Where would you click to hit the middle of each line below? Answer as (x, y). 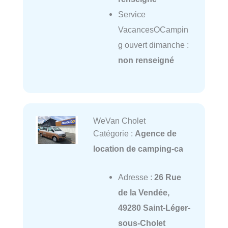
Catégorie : (114, 133)
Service (132, 15)
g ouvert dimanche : (153, 45)
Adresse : (136, 177)
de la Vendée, (144, 193)
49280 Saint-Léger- (154, 208)
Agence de (155, 133)
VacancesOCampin (153, 30)
